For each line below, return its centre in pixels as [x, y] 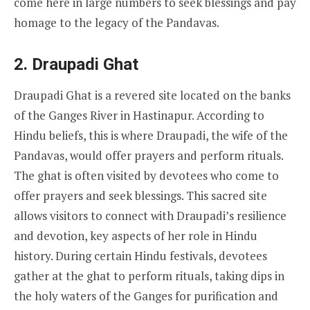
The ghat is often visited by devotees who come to [146, 175]
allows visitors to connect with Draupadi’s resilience [150, 215]
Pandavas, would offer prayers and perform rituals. [148, 155]
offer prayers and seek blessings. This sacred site [140, 195]
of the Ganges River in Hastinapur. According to [139, 115]
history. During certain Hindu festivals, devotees [140, 255]
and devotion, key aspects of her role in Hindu [136, 235]
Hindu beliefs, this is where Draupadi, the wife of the [151, 135]
